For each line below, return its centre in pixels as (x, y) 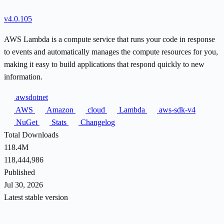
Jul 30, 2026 (23, 184)
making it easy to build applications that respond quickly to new (104, 64)
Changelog (97, 122)
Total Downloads (31, 134)
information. (23, 76)
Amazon (60, 109)
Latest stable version (36, 197)
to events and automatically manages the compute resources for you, (111, 51)
